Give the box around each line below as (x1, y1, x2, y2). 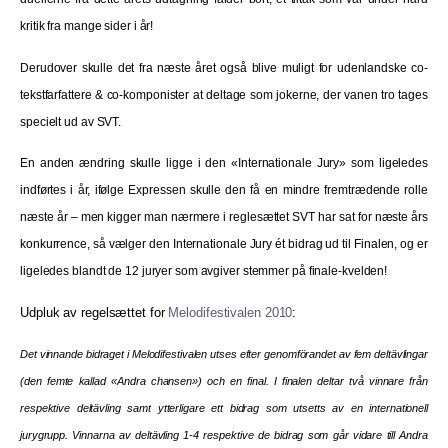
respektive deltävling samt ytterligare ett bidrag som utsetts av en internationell (20, 402, 428, 415)
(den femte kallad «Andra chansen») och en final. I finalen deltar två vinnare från (20, 375, 428, 388)
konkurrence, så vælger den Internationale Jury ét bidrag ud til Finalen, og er (20, 237, 428, 252)
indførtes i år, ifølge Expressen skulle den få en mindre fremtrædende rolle (20, 183, 428, 198)
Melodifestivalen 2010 (168, 304, 293, 320)
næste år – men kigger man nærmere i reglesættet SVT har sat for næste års (20, 210, 428, 225)
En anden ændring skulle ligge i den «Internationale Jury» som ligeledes (20, 156, 428, 171)
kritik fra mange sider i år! (20, 19, 154, 34)
